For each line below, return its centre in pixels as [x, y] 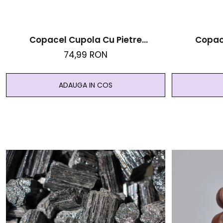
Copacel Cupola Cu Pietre [85, 40]
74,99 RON [85, 55]
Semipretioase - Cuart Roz [85, 53]
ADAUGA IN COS [85, 85]
